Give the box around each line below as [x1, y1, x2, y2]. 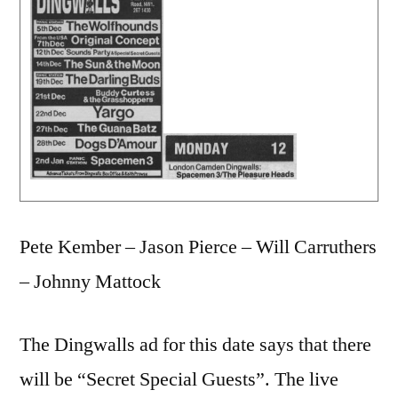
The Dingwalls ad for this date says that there [20, 331, 371, 357]
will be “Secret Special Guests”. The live [20, 366, 338, 392]
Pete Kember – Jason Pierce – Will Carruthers [20, 234, 377, 259]
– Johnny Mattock [20, 268, 161, 294]
